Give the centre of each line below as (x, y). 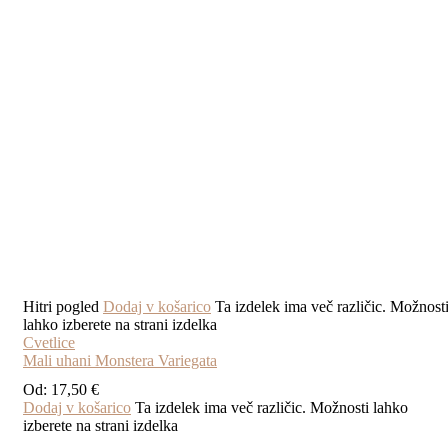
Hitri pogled (61, 307)
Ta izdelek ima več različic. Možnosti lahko (271, 408)
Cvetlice (49, 343)
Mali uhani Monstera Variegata (120, 361)
